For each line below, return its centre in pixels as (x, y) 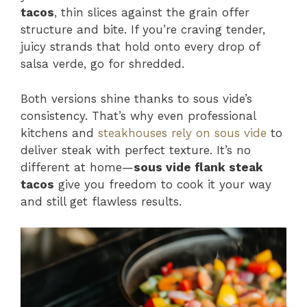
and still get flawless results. (101, 201)
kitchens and (59, 133)
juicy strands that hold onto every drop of (140, 47)
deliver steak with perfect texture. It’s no (136, 150)
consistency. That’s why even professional (138, 115)
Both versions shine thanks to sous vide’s (136, 98)
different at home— (77, 167)
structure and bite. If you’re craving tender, (143, 30)
